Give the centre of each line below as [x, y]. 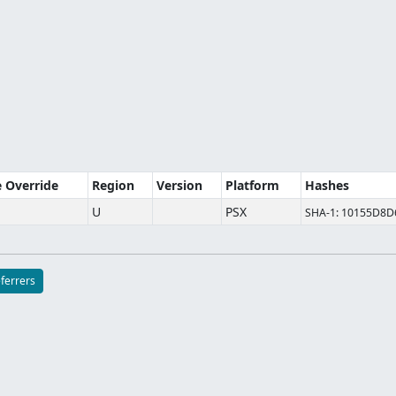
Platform [252, 185]
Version [179, 185]
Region [113, 185]
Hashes [327, 185]
